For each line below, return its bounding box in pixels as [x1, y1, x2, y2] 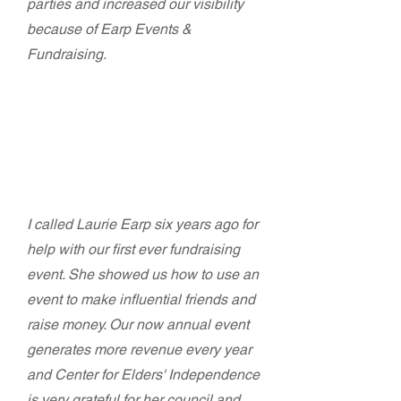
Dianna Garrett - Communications [27, 125, 269, 141]
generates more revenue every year [27, 341, 252, 358]
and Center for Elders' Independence [27, 366, 260, 383]
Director [27, 149, 84, 165]
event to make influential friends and [27, 291, 255, 308]
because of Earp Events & [27, 21, 192, 38]
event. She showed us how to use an [27, 266, 259, 283]
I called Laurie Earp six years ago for [27, 216, 258, 233]
